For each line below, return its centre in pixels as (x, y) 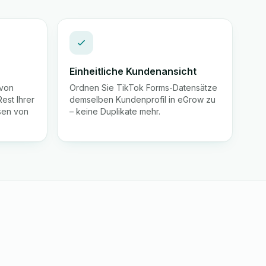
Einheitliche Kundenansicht (133, 71)
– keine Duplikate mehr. (115, 111)
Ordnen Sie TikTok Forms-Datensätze (143, 88)
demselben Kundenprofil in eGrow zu (142, 99)
